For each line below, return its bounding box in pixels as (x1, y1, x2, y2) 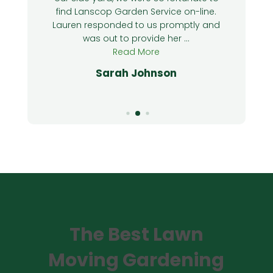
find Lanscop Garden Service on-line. (56, 5, 217, 18)
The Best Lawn (69, 221, 204, 247)
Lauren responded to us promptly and (52, 18, 221, 31)
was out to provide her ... (83, 32, 190, 44)
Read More (113, 45, 160, 58)
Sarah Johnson (96, 65, 177, 80)
